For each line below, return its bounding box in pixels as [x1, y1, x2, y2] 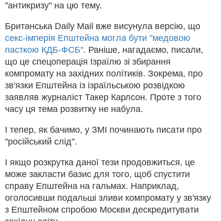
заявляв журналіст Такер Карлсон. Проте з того [5, 92, 201, 102]
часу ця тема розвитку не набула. [5, 104, 143, 114]
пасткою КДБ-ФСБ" [5, 44, 83, 55]
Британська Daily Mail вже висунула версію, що [5, 21, 200, 31]
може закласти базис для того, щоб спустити [5, 169, 190, 179]
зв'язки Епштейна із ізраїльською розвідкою [5, 80, 185, 90]
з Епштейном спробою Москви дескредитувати [5, 204, 199, 215]
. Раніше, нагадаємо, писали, [83, 44, 203, 55]
